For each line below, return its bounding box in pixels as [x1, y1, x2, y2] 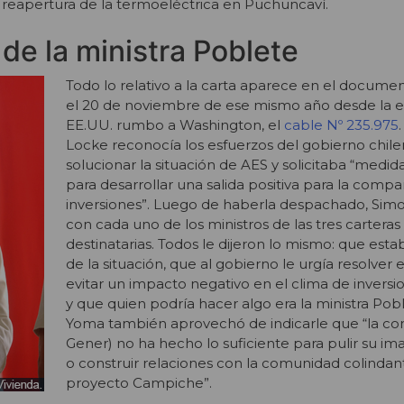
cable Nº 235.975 [284, 116, 399, 134]
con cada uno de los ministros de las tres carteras [66, 216, 400, 234]
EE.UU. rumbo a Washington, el [66, 116, 284, 134]
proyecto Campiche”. [66, 374, 212, 392]
